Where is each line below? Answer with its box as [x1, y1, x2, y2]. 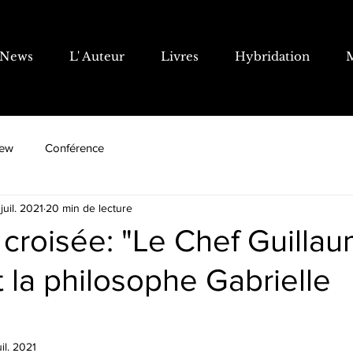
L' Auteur [69, 49, 124, 64]
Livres [161, 49, 199, 64]
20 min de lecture [46, 201, 132, 214]
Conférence [45, 140, 104, 154]
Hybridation [235, 49, 310, 64]
